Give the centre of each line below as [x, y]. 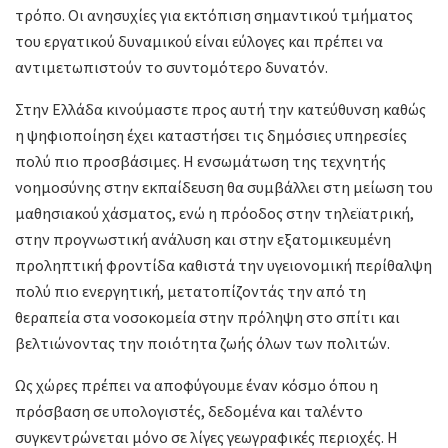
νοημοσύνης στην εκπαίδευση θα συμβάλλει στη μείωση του [224, 187]
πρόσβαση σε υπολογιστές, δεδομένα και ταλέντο [189, 411]
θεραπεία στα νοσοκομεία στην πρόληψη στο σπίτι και [207, 317]
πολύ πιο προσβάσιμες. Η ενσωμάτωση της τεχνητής [200, 161]
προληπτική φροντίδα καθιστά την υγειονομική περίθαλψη [223, 265]
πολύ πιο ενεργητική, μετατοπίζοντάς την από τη [190, 291]
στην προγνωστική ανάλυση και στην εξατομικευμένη [203, 239]
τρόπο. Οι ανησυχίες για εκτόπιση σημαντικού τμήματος [214, 15]
